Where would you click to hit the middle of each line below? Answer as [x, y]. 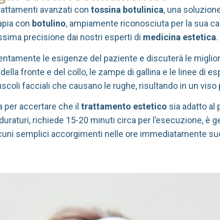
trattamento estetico [124, 107]
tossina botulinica [127, 10]
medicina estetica [179, 37]
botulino [49, 24]
